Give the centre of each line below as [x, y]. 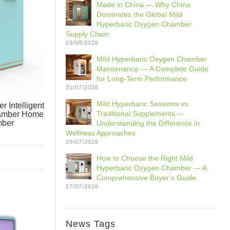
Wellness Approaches [101, 133]
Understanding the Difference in [148, 123]
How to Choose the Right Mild [145, 158]
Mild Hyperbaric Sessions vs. [143, 104]
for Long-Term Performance [142, 79]
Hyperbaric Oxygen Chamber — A [151, 168]
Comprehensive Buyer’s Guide [146, 178]
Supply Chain [87, 34]
